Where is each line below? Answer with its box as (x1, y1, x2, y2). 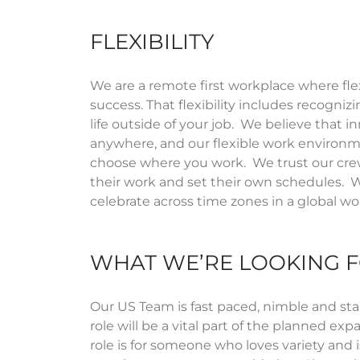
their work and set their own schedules (90, 174, 342, 190)
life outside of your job (90, 116, 231, 132)
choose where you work (90, 154, 243, 170)
